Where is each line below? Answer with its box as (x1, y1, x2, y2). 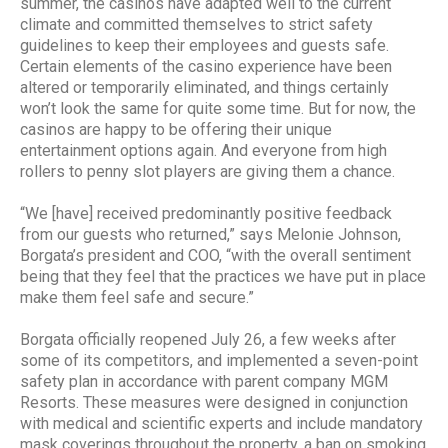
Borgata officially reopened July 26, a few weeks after (20, 329, 396, 349)
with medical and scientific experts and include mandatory (20, 413, 423, 433)
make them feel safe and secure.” (20, 287, 254, 307)
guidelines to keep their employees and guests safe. (20, 35, 389, 55)
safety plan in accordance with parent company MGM (20, 371, 388, 391)
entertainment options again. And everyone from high (20, 140, 387, 160)
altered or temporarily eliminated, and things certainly (20, 77, 389, 97)
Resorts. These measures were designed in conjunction (20, 392, 408, 412)
